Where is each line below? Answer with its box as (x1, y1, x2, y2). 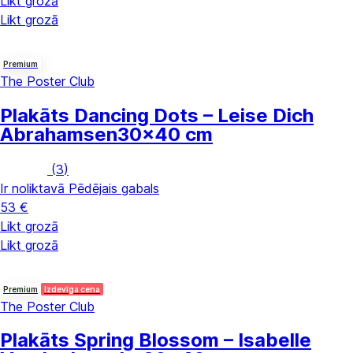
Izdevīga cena (44, 284, 100, 294)
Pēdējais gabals (69, 180, 159, 196)
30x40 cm (117, 122, 213, 146)
